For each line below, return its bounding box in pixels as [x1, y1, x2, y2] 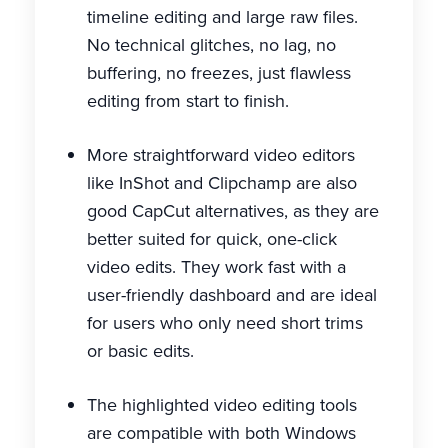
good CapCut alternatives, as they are [87, 198, 379, 224]
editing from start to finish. [87, 88, 289, 114]
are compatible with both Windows [87, 420, 356, 446]
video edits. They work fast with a [87, 254, 346, 280]
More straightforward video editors [87, 142, 355, 168]
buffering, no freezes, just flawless [87, 60, 351, 86]
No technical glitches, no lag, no [87, 32, 336, 58]
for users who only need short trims [87, 310, 363, 336]
